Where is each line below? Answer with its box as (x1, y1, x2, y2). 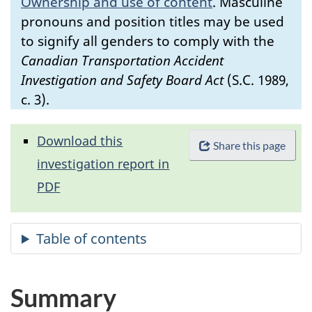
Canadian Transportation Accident (21, 51, 224, 70)
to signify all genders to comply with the (21, 31, 274, 50)
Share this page (212, 139, 286, 153)
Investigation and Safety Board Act (21, 70, 224, 89)
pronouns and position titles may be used (21, 12, 284, 31)
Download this (37, 132, 123, 150)
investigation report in (37, 155, 170, 173)
